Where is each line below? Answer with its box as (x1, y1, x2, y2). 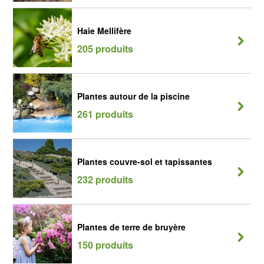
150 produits (77, 238, 133, 252)
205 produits (77, 42, 133, 55)
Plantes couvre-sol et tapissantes (77, 156, 212, 167)
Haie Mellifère (77, 25, 131, 37)
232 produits (77, 173, 133, 186)
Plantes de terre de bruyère (77, 221, 186, 233)
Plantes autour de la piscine (77, 90, 190, 102)
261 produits (77, 107, 133, 121)
